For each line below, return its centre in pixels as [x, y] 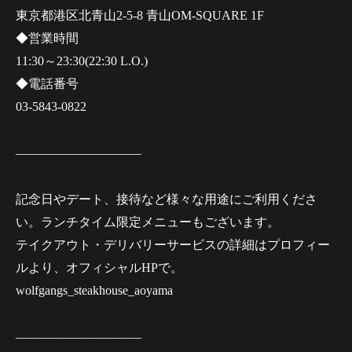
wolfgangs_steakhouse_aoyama [94, 291]
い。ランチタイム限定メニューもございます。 [148, 222]
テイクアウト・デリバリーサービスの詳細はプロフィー [173, 245]
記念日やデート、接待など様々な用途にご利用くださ [167, 200]
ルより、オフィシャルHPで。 [99, 268]
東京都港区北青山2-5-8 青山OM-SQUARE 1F [140, 16]
